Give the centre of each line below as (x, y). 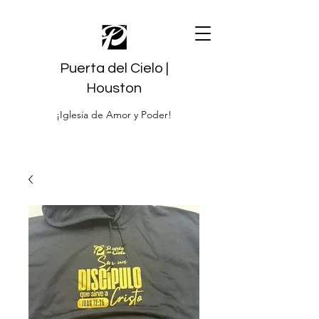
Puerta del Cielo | (114, 68)
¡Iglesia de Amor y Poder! (114, 115)
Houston (114, 88)
